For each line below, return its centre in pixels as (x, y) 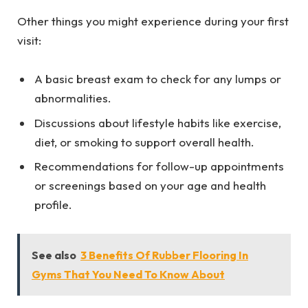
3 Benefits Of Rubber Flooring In (164, 255)
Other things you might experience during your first (153, 21)
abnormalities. (76, 98)
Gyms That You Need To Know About (128, 275)
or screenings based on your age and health (150, 186)
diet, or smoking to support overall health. (147, 142)
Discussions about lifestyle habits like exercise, (158, 122)
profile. (56, 205)
